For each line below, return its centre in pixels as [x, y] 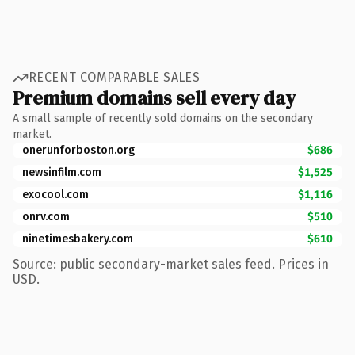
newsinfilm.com [62, 172]
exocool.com [55, 194]
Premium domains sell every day [154, 97]
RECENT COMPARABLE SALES [115, 77]
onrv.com [46, 216]
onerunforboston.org [78, 150]
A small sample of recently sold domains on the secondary [163, 118]
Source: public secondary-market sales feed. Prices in [171, 264]
